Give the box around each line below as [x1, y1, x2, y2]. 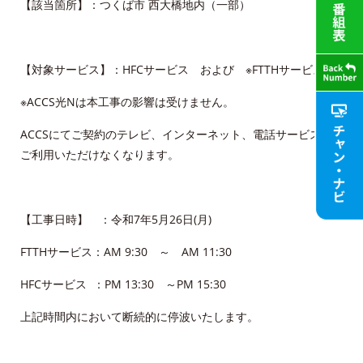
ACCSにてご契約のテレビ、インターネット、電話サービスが [20, 126, 332, 142]
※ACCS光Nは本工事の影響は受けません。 [20, 94, 234, 109]
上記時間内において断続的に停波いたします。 [20, 309, 258, 324]
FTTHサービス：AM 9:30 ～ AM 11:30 [20, 244, 232, 259]
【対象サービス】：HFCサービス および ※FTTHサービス [20, 62, 324, 77]
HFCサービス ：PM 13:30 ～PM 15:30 [20, 276, 226, 292]
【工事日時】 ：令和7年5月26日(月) [20, 211, 211, 227]
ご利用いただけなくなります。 [20, 147, 179, 162]
